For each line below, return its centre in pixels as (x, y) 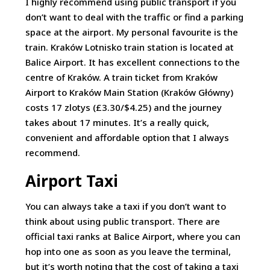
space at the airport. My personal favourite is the (132, 32)
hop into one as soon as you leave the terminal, (128, 251)
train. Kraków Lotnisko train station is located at (130, 47)
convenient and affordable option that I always (127, 137)
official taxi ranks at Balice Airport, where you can (133, 236)
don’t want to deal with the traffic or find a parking (135, 17)
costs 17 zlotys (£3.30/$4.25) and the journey (124, 107)
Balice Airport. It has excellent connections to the (133, 62)
